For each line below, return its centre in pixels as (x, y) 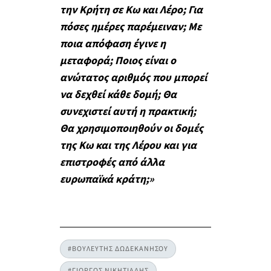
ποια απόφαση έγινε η (113, 44)
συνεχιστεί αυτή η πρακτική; (128, 111)
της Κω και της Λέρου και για (128, 145)
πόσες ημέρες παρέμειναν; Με (130, 27)
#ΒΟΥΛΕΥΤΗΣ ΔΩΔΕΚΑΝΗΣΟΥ (118, 249)
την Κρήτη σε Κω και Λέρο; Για (131, 10)
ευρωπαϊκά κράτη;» (107, 179)
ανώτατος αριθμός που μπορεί (133, 77)
